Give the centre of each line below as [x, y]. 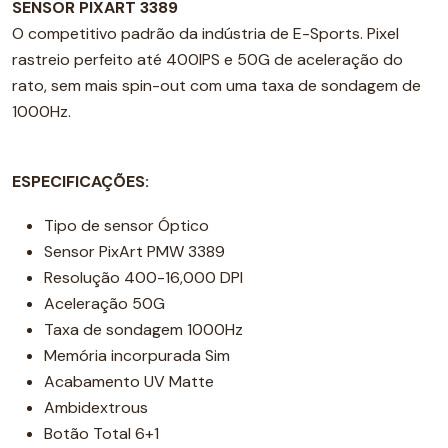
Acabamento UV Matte [129, 381]
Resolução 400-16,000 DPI [143, 277]
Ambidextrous [96, 407]
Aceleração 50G [104, 303]
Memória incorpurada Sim [137, 355]
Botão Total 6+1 [101, 433]
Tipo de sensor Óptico [126, 225]
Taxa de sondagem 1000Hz [143, 329]
